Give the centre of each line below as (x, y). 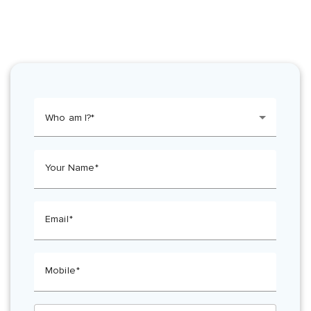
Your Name (70, 167)
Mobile (60, 271)
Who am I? (68, 118)
